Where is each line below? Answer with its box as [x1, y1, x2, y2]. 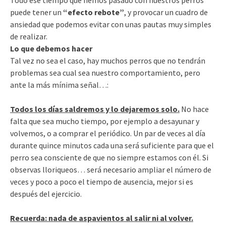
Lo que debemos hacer [10, 43, 92, 54]
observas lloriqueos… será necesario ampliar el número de [10, 164, 211, 175]
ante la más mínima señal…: [10, 80, 108, 90]
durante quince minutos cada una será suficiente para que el [10, 140, 214, 151]
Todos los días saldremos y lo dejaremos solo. [10, 104, 180, 115]
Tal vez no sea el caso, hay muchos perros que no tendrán [10, 55, 205, 66]
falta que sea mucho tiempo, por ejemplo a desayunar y [10, 116, 199, 127]
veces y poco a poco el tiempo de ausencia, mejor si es [10, 177, 193, 187]
